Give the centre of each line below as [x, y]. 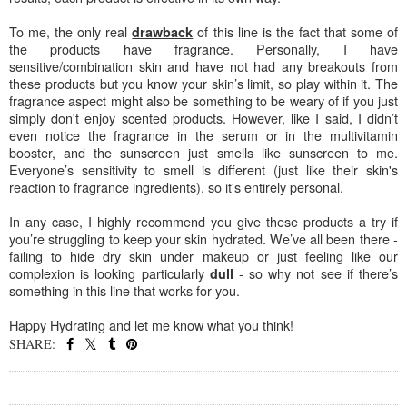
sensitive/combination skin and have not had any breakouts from [203, 65]
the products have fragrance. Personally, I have [203, 48]
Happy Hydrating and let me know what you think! [151, 324]
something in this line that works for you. [126, 290]
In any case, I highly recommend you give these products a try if [203, 221]
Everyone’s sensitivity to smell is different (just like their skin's [203, 169]
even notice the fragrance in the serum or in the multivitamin [203, 134]
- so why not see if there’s [316, 273]
